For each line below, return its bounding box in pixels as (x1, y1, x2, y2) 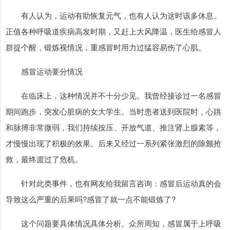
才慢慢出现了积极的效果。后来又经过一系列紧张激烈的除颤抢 (6, 138, 221, 148)
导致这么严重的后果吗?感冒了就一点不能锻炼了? (6, 194, 176, 204)
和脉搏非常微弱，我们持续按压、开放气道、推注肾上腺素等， (6, 122, 221, 132)
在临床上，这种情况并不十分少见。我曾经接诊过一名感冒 (21, 90, 221, 101)
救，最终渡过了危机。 (6, 154, 83, 164)
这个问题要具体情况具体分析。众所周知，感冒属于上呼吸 (21, 218, 221, 228)
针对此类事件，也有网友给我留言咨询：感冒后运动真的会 (21, 178, 221, 188)
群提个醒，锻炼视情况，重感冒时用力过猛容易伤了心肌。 (6, 42, 206, 52)
